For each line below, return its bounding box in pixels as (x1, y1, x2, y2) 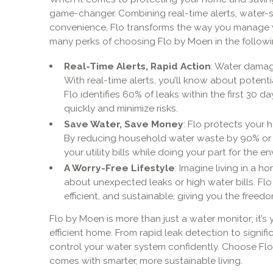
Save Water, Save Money (63, 118, 183, 130)
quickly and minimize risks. (63, 102, 178, 114)
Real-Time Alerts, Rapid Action (63, 60, 211, 72)
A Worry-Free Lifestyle (63, 162, 175, 174)
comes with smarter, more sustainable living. (49, 255, 243, 267)
